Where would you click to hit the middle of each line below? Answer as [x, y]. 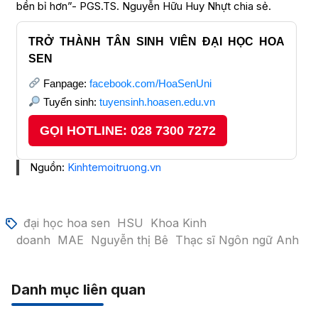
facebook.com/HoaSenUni [150, 83]
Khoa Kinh [178, 223]
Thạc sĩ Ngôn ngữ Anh [237, 240]
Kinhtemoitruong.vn [114, 167]
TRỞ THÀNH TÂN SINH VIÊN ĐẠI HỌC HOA [156, 41]
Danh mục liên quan [78, 289]
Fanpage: [65, 83]
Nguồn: [48, 167]
